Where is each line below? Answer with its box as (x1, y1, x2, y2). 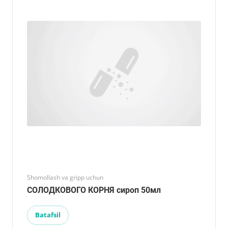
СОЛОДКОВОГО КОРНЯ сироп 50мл (27, 185, 161, 195)
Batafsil (35, 210, 61, 219)
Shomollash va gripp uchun (27, 173, 103, 182)
